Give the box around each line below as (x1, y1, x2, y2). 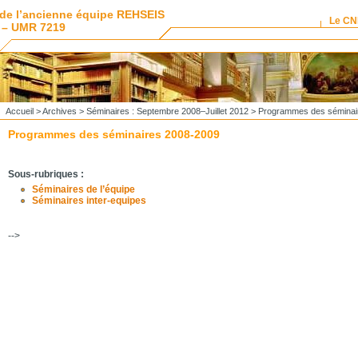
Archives (42, 106, 77, 116)
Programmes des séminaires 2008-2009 (7, 128, 220, 141)
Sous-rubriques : (7, 169, 84, 180)
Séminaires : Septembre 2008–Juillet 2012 (86, 106, 249, 116)
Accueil (5, 106, 34, 116)
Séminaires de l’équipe (31, 184, 135, 195)
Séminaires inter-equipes (31, 195, 146, 206)
